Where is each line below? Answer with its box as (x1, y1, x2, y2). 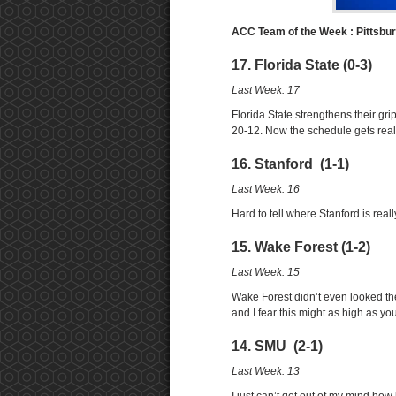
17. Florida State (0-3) (232, 57, 372, 72)
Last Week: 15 (232, 266, 300, 278)
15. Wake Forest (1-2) (232, 240, 370, 255)
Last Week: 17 (232, 84, 300, 96)
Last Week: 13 (232, 365, 300, 377)
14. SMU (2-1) (232, 339, 323, 354)
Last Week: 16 (232, 183, 300, 195)
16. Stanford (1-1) (232, 156, 349, 171)
